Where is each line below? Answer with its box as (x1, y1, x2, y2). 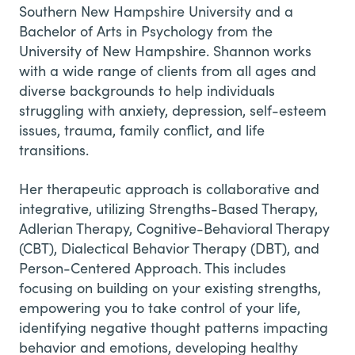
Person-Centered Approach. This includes (19, 258, 286, 277)
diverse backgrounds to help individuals (19, 80, 275, 100)
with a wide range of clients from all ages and (19, 60, 316, 80)
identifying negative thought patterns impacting (19, 317, 328, 337)
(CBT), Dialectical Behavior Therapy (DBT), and (19, 238, 319, 258)
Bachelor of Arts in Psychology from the (19, 21, 273, 40)
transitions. (19, 139, 101, 159)
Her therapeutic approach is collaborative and (19, 178, 319, 198)
